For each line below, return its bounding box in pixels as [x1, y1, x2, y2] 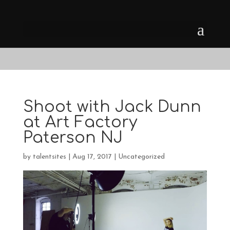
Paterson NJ [23, 129, 123, 146]
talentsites [32, 153, 66, 161]
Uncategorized [118, 153, 165, 161]
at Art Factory [23, 114, 137, 131]
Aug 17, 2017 [72, 153, 112, 161]
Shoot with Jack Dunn [23, 99, 201, 116]
